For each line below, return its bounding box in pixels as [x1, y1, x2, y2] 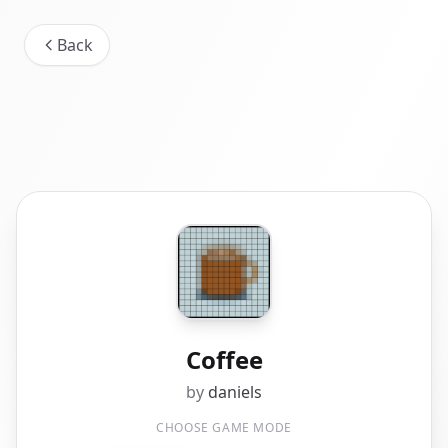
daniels [208, 381, 262, 403]
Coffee [185, 343, 263, 376]
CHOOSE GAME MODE [156, 419, 292, 436]
